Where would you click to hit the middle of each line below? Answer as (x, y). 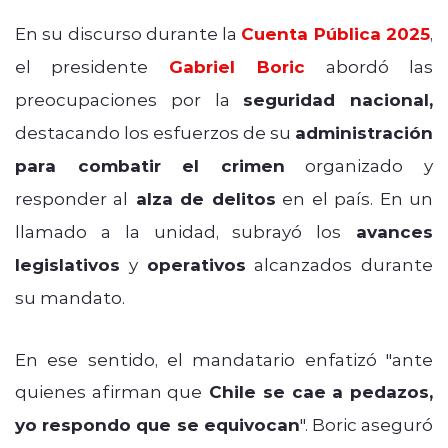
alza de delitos (202, 198)
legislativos (67, 264)
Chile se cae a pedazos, (318, 391)
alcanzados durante (339, 263)
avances (387, 231)
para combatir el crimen (150, 165)
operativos (196, 264)
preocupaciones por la (129, 98)
